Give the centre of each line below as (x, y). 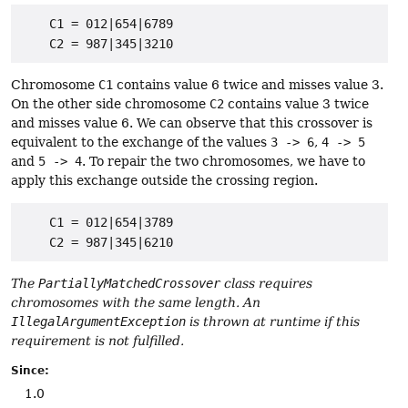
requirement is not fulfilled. (97, 340)
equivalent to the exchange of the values (141, 142)
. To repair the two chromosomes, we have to (224, 161)
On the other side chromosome (110, 103)
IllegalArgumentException (98, 321)
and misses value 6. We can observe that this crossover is (192, 122)
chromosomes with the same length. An (136, 302)
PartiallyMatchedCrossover (129, 283)
